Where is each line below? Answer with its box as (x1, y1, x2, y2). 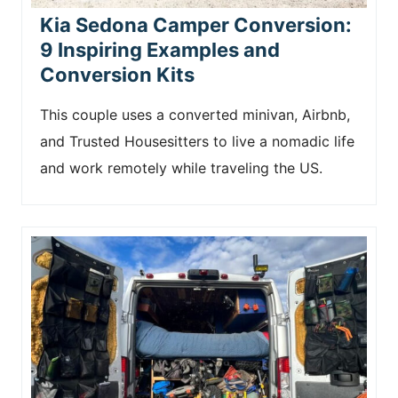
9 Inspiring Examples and (40, 38, 280, 61)
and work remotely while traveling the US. (40, 159, 322, 177)
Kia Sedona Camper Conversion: (40, 13, 352, 36)
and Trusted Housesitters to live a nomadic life (40, 132, 354, 150)
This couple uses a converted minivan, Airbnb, (40, 106, 350, 123)
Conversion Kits (40, 63, 195, 86)
